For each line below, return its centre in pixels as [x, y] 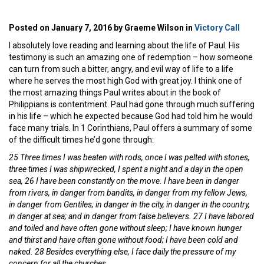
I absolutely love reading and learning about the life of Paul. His [124, 45]
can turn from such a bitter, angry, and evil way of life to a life [121, 69]
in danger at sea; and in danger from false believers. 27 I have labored [131, 216]
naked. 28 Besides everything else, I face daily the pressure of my [122, 251]
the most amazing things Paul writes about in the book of [115, 92]
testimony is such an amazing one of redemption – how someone [131, 57]
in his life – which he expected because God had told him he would [131, 116]
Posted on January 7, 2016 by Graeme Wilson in [102, 27]
